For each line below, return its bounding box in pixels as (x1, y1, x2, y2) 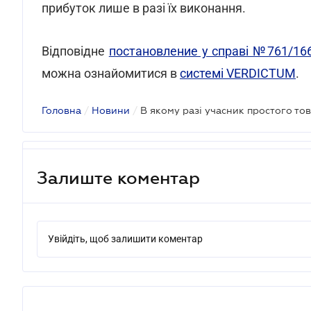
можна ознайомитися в (42, 66, 180, 81)
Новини (92, 105, 130, 116)
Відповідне (42, 44, 109, 58)
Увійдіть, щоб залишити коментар (48, 233, 203, 244)
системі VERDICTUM (180, 66, 296, 81)
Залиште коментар (37, 167, 200, 187)
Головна (42, 105, 81, 116)
